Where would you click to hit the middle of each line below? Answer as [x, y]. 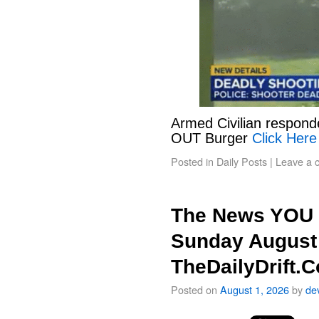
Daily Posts [242, 162]
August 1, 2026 [255, 290]
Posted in [192, 162]
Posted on [194, 290]
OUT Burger [211, 138]
